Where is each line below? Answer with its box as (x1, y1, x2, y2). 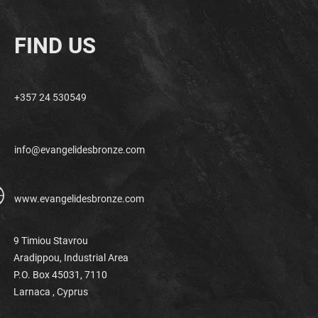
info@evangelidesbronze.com (14, 144, 145, 156)
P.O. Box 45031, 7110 (13, 269, 107, 281)
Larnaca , (13, 286, 57, 298)
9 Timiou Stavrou (13, 235, 88, 247)
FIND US (14, 33, 96, 60)
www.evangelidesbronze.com (14, 193, 144, 205)
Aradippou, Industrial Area (13, 252, 131, 264)
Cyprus (57, 286, 88, 298)
